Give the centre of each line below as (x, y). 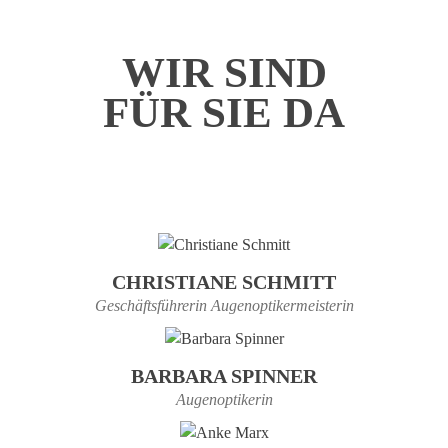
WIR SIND (224, 72)
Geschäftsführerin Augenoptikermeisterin (224, 305)
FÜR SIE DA (224, 112)
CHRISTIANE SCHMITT (224, 282)
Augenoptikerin (224, 399)
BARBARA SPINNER (224, 376)
